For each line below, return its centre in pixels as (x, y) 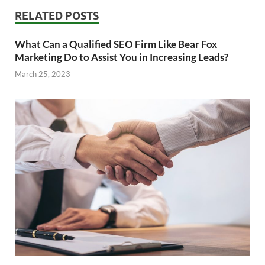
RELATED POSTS (57, 15)
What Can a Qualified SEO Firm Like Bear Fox (116, 44)
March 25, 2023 (43, 74)
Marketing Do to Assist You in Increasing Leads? (122, 57)
